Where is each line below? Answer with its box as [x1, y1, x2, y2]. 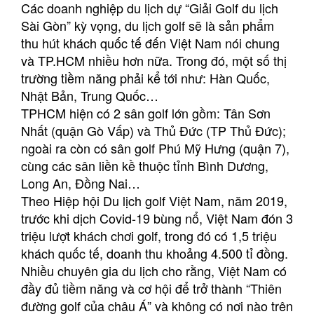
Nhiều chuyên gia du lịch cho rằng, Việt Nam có [21, 261, 287, 280]
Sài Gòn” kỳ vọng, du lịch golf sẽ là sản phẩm [21, 16, 274, 35]
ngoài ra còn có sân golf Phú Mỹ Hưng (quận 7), [21, 139, 289, 158]
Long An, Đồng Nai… [21, 174, 140, 193]
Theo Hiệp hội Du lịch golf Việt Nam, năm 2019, [21, 191, 287, 210]
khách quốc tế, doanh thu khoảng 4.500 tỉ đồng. [21, 244, 288, 263]
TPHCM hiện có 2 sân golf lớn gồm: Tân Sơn [21, 104, 271, 123]
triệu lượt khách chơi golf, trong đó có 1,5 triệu [21, 226, 277, 245]
